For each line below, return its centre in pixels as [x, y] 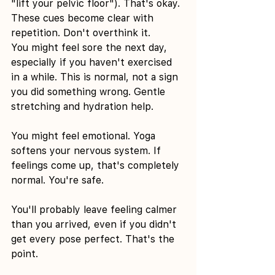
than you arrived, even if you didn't [95, 224]
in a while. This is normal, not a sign [96, 77]
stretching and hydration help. [82, 106]
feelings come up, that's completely [97, 165]
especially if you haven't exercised [93, 62]
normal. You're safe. [57, 180]
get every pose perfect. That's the [94, 239]
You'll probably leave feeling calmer [95, 209]
